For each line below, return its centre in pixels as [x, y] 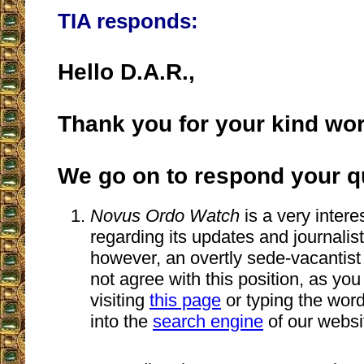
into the [121, 322]
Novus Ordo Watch [165, 216]
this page [185, 301]
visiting [120, 301]
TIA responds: [128, 22]
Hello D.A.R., [126, 72]
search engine [208, 322]
